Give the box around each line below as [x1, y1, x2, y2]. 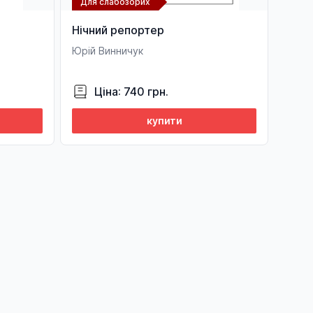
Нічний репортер [72, 23, 164, 37]
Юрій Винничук [72, 45, 143, 57]
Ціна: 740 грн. [94, 85, 168, 99]
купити [146, 115, 182, 126]
